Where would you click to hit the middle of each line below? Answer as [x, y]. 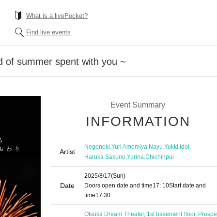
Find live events [48, 32]
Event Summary [138, 105]
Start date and [187, 186]
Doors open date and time [118, 186]
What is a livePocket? [57, 16]
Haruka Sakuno [105, 157]
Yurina [135, 157]
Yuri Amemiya [129, 147]
